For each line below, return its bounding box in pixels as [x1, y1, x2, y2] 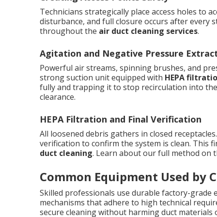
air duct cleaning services [99, 25, 198, 36]
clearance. [40, 91, 76, 102]
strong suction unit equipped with [40, 72, 165, 83]
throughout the [40, 25, 99, 36]
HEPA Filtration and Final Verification [40, 113, 201, 125]
